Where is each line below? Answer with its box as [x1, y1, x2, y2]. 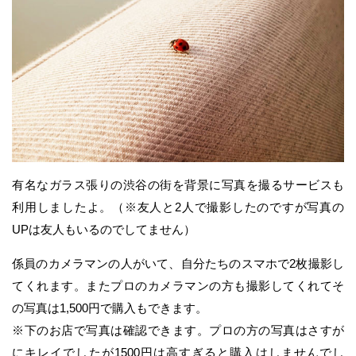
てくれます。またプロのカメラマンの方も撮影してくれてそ [12, 278, 344, 292]
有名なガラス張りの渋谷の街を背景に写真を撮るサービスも [12, 177, 344, 192]
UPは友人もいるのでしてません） [12, 222, 195, 236]
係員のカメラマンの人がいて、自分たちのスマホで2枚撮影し [12, 256, 344, 270]
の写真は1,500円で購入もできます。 [12, 300, 207, 315]
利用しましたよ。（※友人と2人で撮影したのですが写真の [12, 199, 344, 214]
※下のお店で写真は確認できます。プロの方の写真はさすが [12, 323, 344, 337]
